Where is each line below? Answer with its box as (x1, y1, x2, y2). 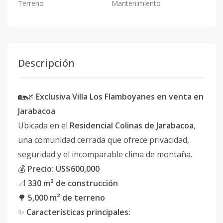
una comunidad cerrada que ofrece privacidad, (18, 134, 189, 145)
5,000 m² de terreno (28, 192, 105, 203)
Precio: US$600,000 (27, 163, 100, 174)
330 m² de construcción (28, 178, 118, 189)
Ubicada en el (18, 120, 70, 131)
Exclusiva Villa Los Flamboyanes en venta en (36, 91, 204, 102)
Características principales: (26, 207, 130, 218)
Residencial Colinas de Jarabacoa (70, 120, 194, 131)
